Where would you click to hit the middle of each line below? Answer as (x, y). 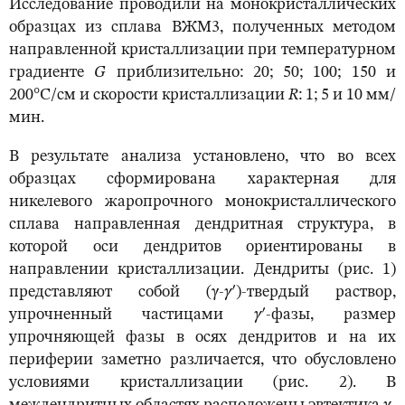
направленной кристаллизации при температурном (202, 50)
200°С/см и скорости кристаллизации (149, 95)
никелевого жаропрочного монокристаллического (202, 202)
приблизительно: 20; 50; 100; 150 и (251, 73)
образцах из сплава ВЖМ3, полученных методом (202, 28)
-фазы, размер (331, 315)
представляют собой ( (110, 292)
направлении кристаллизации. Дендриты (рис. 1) (202, 270)
